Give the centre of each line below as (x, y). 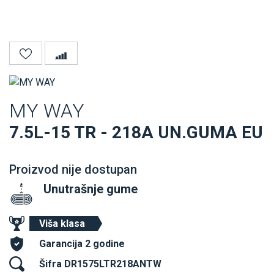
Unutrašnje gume (91, 189)
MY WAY (47, 111)
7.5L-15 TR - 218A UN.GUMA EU (136, 133)
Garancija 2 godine (82, 244)
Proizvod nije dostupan (73, 170)
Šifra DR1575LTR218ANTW (100, 264)
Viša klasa (62, 224)
